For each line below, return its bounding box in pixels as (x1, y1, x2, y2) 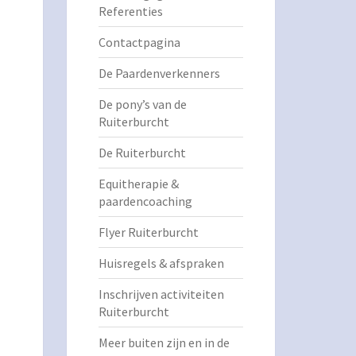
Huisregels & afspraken (98, 255, 224, 271)
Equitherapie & (98, 176, 179, 192)
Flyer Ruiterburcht (98, 224, 199, 240)
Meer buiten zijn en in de (98, 335, 230, 350)
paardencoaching (98, 193, 195, 209)
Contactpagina (98, 34, 180, 50)
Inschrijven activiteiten (98, 286, 224, 302)
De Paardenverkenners (98, 65, 220, 81)
